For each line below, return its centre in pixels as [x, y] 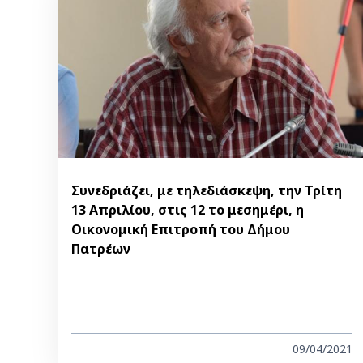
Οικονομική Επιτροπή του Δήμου [181, 230]
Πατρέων [101, 249]
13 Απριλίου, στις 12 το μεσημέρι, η [188, 210]
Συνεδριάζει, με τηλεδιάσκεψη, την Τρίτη [207, 191]
